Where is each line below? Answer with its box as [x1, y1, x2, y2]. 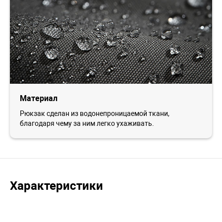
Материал [20, 93, 57, 103]
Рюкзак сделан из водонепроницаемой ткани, [20, 109, 169, 117]
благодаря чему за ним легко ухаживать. [20, 119, 154, 127]
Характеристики [10, 178, 103, 193]
